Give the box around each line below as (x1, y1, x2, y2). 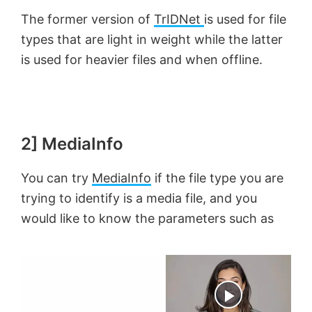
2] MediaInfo (21, 133, 123, 154)
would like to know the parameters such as (21, 210, 274, 226)
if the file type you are (151, 170, 283, 185)
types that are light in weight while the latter (21, 31, 283, 47)
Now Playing (120, 289, 169, 299)
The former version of (21, 11, 154, 26)
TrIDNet (154, 11, 204, 26)
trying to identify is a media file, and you (21, 190, 257, 205)
